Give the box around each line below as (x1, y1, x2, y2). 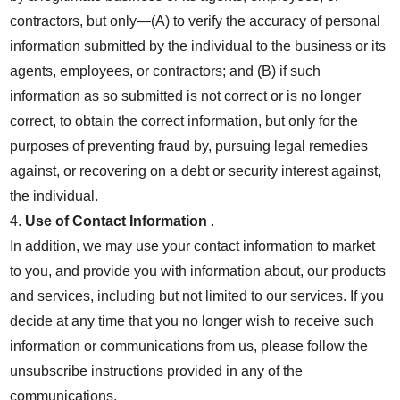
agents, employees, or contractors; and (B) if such (10, 63, 321, 79)
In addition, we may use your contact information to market (10, 238, 376, 254)
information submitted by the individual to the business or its (10, 38, 387, 54)
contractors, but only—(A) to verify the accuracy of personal (10, 13, 381, 29)
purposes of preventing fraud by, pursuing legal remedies (10, 138, 369, 154)
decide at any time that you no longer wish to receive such (10, 313, 375, 329)
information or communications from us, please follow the (10, 338, 369, 354)
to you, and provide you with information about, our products (10, 263, 387, 279)
